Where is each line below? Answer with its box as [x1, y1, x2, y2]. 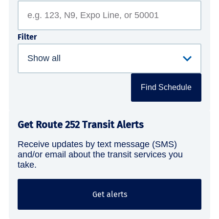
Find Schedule [141, 83, 192, 92]
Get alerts [92, 190, 127, 199]
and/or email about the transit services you [18, 150, 183, 160]
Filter [18, 32, 37, 42]
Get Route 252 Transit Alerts [18, 119, 144, 131]
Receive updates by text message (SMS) [18, 139, 177, 150]
